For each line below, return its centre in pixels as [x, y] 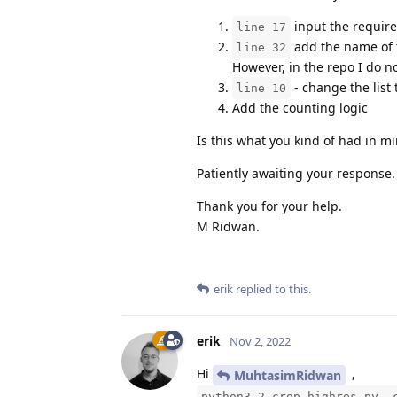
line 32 [261, 47]
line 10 [261, 88]
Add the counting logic [300, 107]
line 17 [261, 27]
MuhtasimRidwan [288, 375]
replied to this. [272, 288]
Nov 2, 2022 [260, 341]
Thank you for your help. [269, 206]
